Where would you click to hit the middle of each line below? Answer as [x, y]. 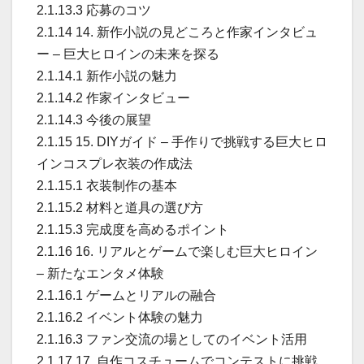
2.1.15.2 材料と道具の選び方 [120, 207]
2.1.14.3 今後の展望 [94, 119]
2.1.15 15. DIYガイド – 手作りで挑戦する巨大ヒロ [182, 141]
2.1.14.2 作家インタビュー [113, 97]
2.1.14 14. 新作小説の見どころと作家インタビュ [177, 32]
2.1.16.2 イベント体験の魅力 [120, 317]
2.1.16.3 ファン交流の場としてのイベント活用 [172, 339]
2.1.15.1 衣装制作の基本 [107, 185]
